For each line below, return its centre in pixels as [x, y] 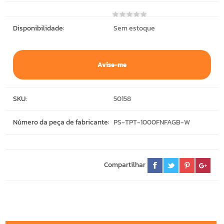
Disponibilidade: [41, 28]
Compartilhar [126, 165]
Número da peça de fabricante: [64, 122]
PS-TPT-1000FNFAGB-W [152, 122]
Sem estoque [134, 28]
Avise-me [112, 65]
